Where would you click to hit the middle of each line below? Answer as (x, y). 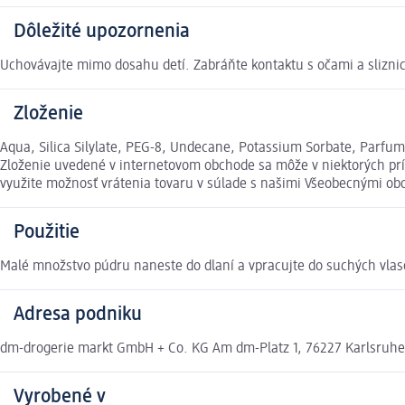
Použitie (47, 233)
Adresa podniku (78, 315)
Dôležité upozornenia (102, 32)
